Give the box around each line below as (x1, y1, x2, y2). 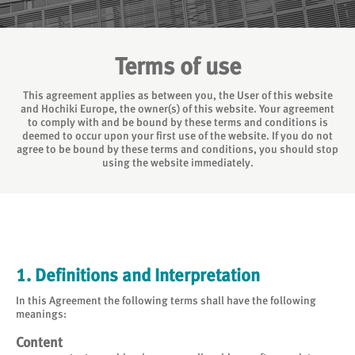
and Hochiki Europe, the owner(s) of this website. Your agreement (21, 102, 334, 115)
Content (16, 334, 63, 350)
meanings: (16, 307, 67, 320)
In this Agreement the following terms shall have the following (16, 294, 316, 307)
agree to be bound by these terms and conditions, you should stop (17, 143, 338, 155)
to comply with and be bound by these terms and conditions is (27, 116, 328, 128)
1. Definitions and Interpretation (16, 265, 260, 285)
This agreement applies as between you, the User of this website (22, 89, 333, 101)
